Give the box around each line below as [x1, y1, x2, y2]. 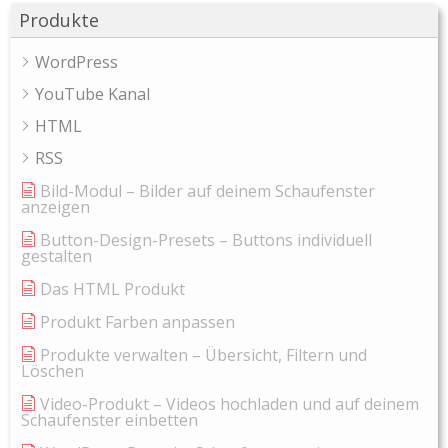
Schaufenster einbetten [21, 409, 198, 432]
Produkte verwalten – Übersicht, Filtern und [40, 344, 367, 367]
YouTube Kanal [35, 83, 150, 106]
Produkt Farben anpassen [40, 311, 235, 334]
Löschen [21, 360, 84, 383]
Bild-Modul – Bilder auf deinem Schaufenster [40, 180, 375, 203]
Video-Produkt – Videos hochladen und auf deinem [40, 393, 419, 416]
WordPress [35, 51, 118, 74]
